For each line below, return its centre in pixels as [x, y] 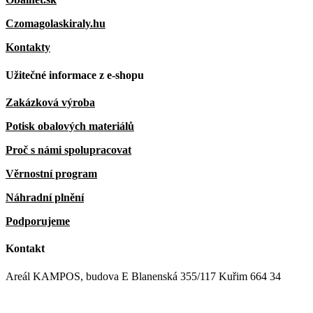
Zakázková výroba [50, 102]
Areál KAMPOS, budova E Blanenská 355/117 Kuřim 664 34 [143, 276]
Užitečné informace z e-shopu [75, 75]
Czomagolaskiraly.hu [56, 24]
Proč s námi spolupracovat [68, 150]
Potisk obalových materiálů [70, 126]
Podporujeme [38, 221]
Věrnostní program [51, 173]
